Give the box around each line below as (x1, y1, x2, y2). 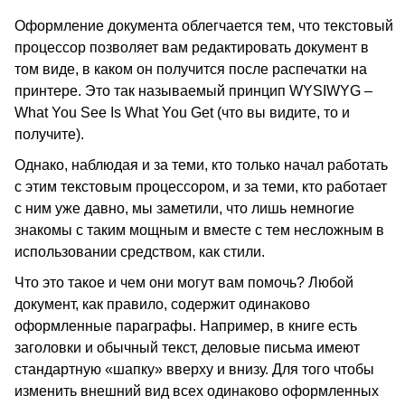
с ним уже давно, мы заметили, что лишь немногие (14, 201, 354, 216)
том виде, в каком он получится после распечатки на (14, 61, 367, 77)
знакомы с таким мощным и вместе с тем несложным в (14, 222, 384, 238)
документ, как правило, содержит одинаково (14, 297, 310, 312)
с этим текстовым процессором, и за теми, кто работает (14, 179, 387, 194)
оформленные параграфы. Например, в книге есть (14, 318, 357, 334)
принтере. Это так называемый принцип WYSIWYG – (14, 83, 372, 99)
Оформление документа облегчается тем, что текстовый (14, 18, 393, 33)
